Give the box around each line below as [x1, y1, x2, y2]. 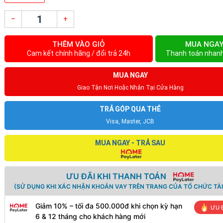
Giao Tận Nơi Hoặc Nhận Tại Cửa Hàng [77, 84, 184, 91]
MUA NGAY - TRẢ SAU [95, 139, 165, 147]
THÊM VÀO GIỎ [52, 40, 106, 49]
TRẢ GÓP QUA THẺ [100, 105, 161, 113]
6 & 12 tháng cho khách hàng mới [35, 212, 145, 221]
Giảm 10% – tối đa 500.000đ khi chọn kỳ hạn [35, 202, 182, 210]
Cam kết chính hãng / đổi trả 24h [27, 49, 131, 57]
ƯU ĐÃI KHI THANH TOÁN [66, 171, 166, 181]
